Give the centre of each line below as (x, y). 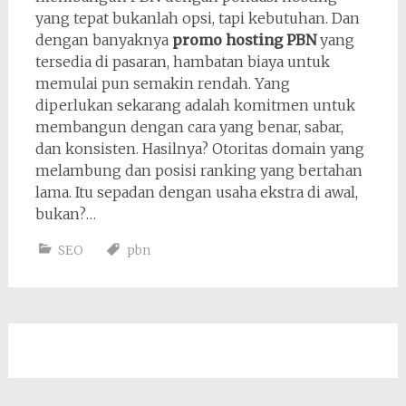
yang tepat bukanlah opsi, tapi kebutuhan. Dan (197, 18)
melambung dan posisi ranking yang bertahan (198, 170)
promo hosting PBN (244, 40)
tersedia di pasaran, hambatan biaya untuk (182, 62)
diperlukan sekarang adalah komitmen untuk (195, 105)
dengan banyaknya (103, 40)
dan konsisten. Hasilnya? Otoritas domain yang (199, 149)
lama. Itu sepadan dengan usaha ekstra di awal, (196, 192)
